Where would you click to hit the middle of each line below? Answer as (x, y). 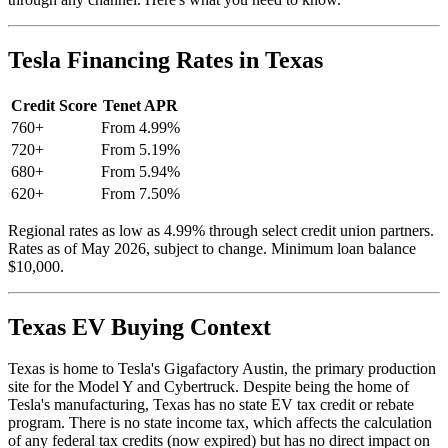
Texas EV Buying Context (139, 326)
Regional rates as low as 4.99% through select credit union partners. (221, 230)
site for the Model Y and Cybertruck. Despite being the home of (208, 387)
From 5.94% (140, 171)
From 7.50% (140, 193)
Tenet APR (140, 105)
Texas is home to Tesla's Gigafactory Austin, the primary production (222, 369)
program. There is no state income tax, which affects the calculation (220, 423)
